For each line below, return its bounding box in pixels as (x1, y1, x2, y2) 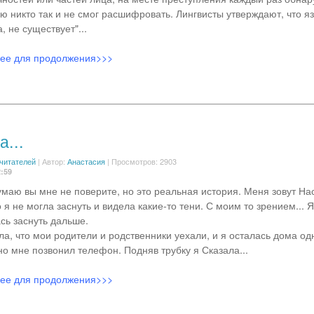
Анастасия (67, 156, 105, 167)
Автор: (41, 156, 67, 167)
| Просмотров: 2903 (104, 156, 177, 167)
